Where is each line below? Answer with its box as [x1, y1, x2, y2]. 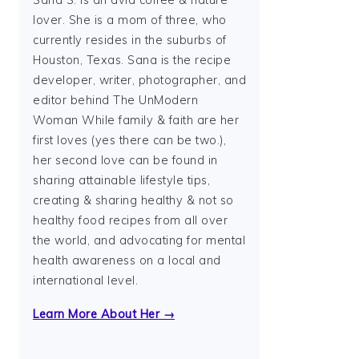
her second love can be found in [33, 153, 218, 167]
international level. [33, 273, 138, 288]
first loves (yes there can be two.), [33, 133, 226, 147]
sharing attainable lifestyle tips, [33, 173, 210, 188]
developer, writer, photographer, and [33, 73, 246, 87]
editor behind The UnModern [33, 93, 198, 107]
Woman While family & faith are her [33, 113, 239, 127]
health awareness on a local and [33, 253, 221, 268]
